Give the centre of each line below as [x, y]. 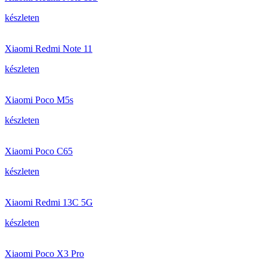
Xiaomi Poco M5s [39, 100]
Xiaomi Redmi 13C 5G [49, 202]
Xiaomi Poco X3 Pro [44, 254]
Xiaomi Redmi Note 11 [49, 49]
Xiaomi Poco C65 [39, 151]
